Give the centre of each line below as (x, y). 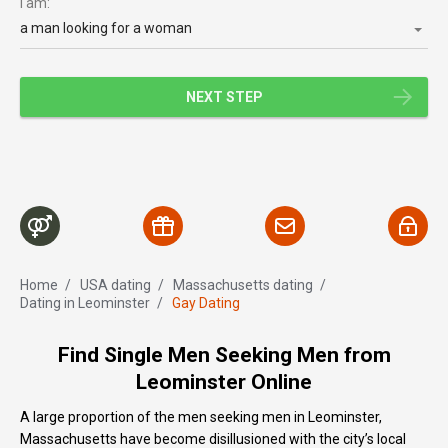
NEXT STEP (224, 97)
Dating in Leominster (85, 303)
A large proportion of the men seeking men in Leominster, (201, 417)
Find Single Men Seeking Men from (224, 355)
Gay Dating (206, 303)
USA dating (115, 285)
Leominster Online (224, 382)
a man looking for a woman (106, 27)
